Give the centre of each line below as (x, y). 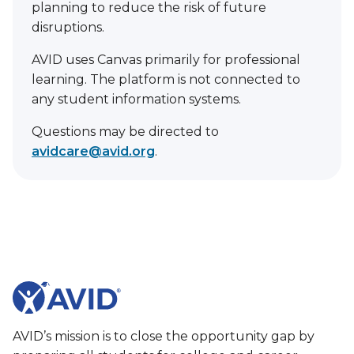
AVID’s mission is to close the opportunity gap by (164, 336)
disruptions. (70, 27)
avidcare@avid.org (93, 151)
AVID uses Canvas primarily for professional (166, 60)
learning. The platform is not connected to (166, 79)
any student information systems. (138, 99)
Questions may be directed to (125, 132)
